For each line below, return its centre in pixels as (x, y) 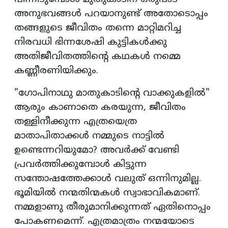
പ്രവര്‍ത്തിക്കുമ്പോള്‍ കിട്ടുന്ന (80, 165)
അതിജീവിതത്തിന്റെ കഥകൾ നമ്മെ (97, 57)
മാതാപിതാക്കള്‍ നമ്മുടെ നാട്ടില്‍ (89, 136)
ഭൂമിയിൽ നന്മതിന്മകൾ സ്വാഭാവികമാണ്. (107, 193)
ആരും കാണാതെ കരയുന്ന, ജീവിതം (100, 108)
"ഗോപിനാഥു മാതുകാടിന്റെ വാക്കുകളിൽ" (112, 94)
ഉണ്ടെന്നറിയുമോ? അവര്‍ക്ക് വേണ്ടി (97, 151)
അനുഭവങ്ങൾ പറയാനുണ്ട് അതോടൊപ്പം (111, 14)
